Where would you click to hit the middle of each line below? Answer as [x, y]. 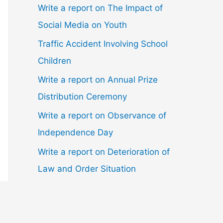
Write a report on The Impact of [100, 8]
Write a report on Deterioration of [104, 152]
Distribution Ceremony [82, 97]
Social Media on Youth [82, 25]
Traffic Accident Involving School [103, 44]
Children [55, 60]
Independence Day [75, 133]
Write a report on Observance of [102, 116]
